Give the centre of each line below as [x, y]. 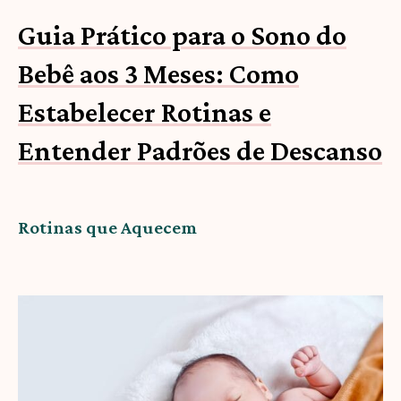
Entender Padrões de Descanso [200, 151]
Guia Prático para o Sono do [182, 35]
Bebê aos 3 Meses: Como [158, 74]
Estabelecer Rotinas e [145, 112]
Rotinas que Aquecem [107, 228]
